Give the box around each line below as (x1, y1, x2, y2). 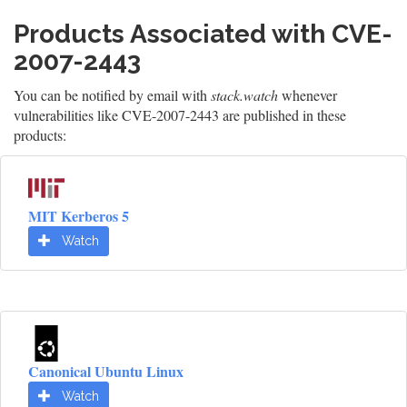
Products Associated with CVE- (14, 19, 392, 50)
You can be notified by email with (14, 85, 211, 105)
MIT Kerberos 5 (28, 205, 129, 227)
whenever (278, 85, 337, 105)
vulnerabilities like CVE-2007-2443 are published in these (14, 105, 346, 125)
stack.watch (211, 85, 278, 105)
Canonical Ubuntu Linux (28, 361, 184, 382)
